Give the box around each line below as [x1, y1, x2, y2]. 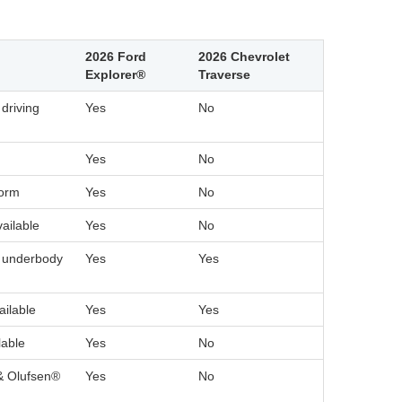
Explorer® [85, 67, 145, 83]
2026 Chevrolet [198, 49, 290, 65]
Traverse [198, 67, 250, 83]
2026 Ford [85, 49, 146, 65]
